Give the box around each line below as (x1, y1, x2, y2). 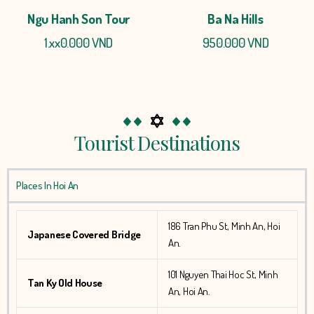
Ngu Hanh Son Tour (27, 10, 130, 28)
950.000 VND (202, 34, 269, 52)
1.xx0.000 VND (43, 34, 114, 52)
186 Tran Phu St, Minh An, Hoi (168, 219, 280, 233)
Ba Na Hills (207, 10, 264, 28)
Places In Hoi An (16, 179, 79, 193)
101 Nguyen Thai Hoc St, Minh (168, 268, 278, 282)
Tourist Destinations (74, 130, 240, 156)
